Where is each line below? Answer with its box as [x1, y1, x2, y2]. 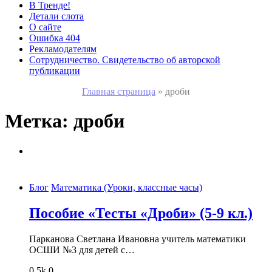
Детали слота [29, 11, 84, 21]
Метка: [5, 110, 73, 132]
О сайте [29, 22, 61, 32]
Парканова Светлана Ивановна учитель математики [29, 233, 246, 244]
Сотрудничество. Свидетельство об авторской [29, 55, 220, 65]
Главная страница [82, 86, 155, 97]
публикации [29, 66, 80, 76]
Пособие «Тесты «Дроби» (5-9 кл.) [29, 205, 253, 221]
